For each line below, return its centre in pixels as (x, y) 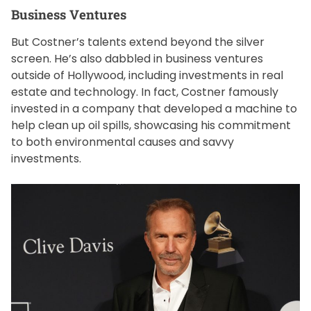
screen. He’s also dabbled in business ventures (137, 59)
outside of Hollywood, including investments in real (147, 76)
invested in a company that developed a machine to (154, 109)
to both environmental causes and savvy (123, 142)
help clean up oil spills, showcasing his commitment (151, 126)
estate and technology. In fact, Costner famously (145, 92)
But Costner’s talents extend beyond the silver (138, 42)
